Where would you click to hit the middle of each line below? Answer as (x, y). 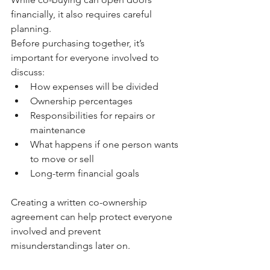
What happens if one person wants (105, 144)
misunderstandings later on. (71, 245)
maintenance (58, 130)
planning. (31, 28)
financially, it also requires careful (83, 14)
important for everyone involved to (86, 57)
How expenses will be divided (94, 86)
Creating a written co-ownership (80, 202)
